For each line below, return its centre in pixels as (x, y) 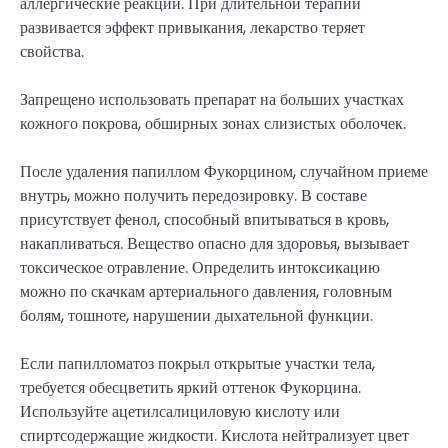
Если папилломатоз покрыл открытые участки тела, (197, 364)
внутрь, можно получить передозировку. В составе (193, 196)
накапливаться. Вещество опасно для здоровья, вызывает (214, 244)
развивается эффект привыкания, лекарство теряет (192, 28)
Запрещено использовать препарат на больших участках (212, 100)
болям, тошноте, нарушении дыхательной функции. (196, 316)
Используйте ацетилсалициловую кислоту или (180, 412)
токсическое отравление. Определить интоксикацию (200, 268)
